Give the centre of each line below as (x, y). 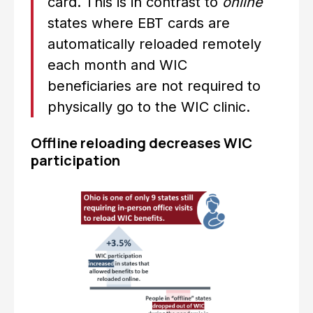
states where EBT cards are (139, 23)
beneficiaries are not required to (154, 86)
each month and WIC (117, 65)
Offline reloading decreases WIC (141, 143)
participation (75, 160)
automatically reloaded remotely (154, 44)
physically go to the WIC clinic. (149, 107)
